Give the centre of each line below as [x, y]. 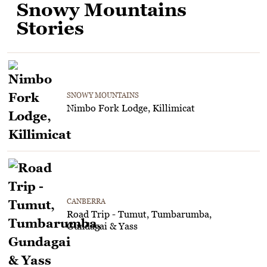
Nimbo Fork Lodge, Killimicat [131, 108]
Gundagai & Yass [102, 226]
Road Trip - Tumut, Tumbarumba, [139, 214]
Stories [50, 28]
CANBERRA [86, 201]
